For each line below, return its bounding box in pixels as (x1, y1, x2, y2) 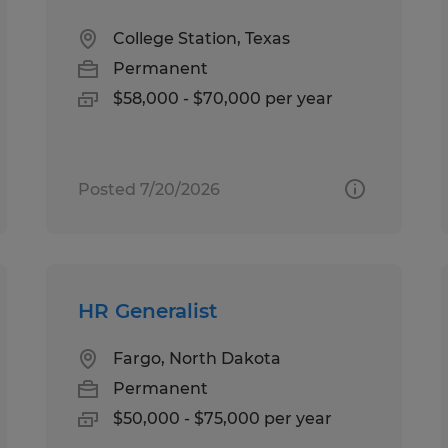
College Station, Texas (113, 28, 291, 48)
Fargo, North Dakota (113, 348, 282, 368)
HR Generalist (78, 298, 218, 323)
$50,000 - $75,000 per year (113, 408, 333, 428)
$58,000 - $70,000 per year (113, 88, 334, 108)
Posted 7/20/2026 (78, 179, 221, 199)
